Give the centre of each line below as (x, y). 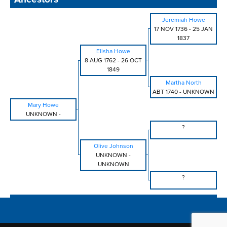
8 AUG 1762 (100, 61)
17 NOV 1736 (171, 29)
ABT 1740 (165, 92)
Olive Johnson (113, 146)
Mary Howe (43, 105)
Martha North (183, 83)
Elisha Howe (113, 51)
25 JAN (203, 29)
